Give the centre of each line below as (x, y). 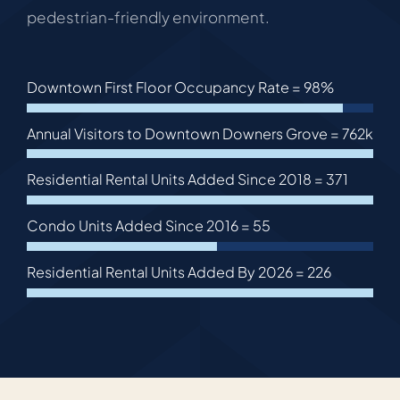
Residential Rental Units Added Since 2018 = (176, 179)
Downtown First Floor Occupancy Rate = (165, 87)
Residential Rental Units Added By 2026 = (167, 271)
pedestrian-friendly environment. (148, 17)
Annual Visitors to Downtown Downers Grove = (184, 133)
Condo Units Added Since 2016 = (139, 226)
